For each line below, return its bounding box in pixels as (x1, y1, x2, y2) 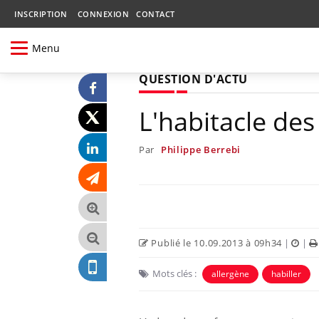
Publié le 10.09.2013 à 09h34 (148, 236, 283, 249)
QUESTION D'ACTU (139, 70, 248, 87)
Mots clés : (152, 266, 197, 280)
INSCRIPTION (14, 9, 68, 19)
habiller (271, 267, 301, 280)
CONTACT (136, 9, 175, 19)
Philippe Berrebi (160, 142, 241, 156)
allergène (211, 267, 249, 280)
